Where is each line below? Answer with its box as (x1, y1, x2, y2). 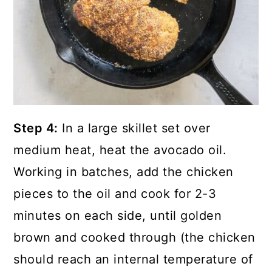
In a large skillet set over (58, 120, 211, 135)
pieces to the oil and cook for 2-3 (13, 186, 217, 201)
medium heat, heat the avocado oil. (13, 142, 227, 157)
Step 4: (13, 120, 58, 135)
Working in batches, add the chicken (13, 164, 234, 179)
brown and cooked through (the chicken (13, 229, 256, 245)
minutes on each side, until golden (13, 208, 222, 223)
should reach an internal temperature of (13, 251, 253, 267)
